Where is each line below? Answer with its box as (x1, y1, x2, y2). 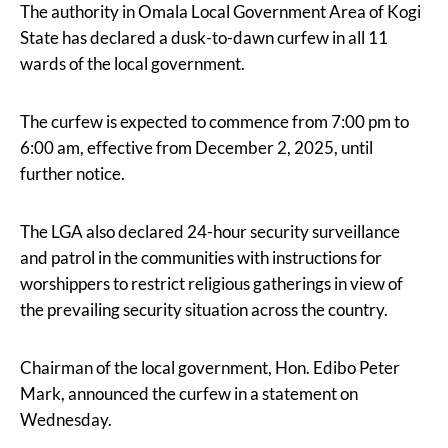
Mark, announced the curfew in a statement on (20, 382, 358, 404)
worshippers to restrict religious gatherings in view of (20, 272, 403, 294)
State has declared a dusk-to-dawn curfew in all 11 (20, 26, 388, 48)
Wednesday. (20, 408, 112, 430)
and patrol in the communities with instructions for (20, 246, 382, 268)
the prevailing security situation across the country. (20, 298, 388, 320)
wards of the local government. (20, 52, 245, 74)
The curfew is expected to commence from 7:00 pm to (20, 110, 409, 132)
